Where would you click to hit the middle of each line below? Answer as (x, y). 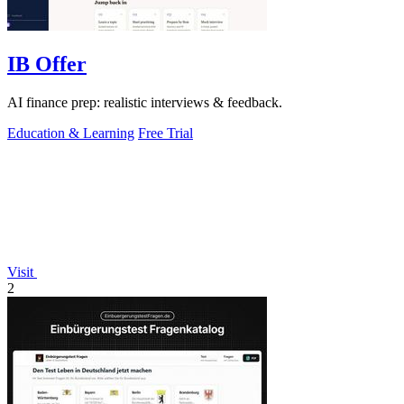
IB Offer (47, 64)
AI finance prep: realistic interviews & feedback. (145, 102)
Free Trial (165, 133)
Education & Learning (71, 133)
